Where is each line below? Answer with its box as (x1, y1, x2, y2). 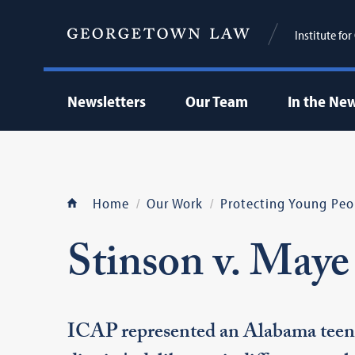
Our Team (185, 91, 248, 111)
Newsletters (67, 91, 146, 111)
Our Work (146, 194, 203, 212)
